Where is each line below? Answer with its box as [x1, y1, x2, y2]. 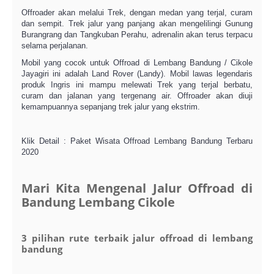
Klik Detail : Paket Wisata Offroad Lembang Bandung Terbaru [21, 136, 253, 146]
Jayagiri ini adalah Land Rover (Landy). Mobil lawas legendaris [21, 69, 253, 78]
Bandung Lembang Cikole [21, 194, 175, 210]
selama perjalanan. [21, 41, 88, 50]
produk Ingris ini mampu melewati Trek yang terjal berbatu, [21, 80, 253, 89]
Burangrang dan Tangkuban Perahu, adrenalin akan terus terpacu [21, 30, 253, 39]
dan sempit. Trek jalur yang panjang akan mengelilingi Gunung [21, 19, 253, 28]
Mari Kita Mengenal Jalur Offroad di [21, 180, 253, 196]
